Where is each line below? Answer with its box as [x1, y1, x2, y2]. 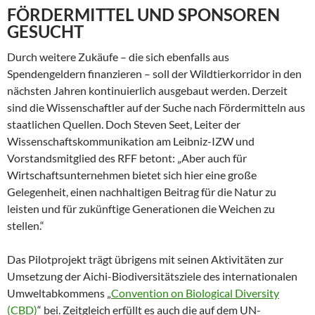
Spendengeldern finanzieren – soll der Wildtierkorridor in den [7, 67, 302, 80]
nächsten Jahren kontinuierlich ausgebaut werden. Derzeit [7, 84, 288, 97]
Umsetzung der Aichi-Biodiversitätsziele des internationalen [7, 269, 297, 283]
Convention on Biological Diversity [111, 286, 279, 300]
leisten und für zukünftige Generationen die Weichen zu [7, 202, 275, 215]
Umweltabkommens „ [7, 286, 111, 300]
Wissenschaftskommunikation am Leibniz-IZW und [7, 134, 255, 148]
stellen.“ [7, 219, 44, 232]
